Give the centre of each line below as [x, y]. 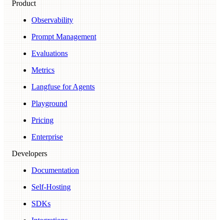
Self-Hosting [51, 187]
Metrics [43, 70]
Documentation [55, 170]
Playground [49, 103]
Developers [29, 153]
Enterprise [47, 137]
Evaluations [50, 53]
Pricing [42, 120]
